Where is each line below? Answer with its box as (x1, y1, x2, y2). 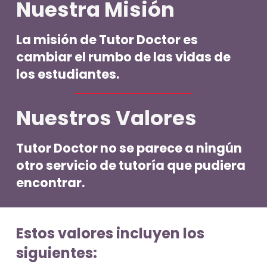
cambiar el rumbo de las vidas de (16, 48, 231, 66)
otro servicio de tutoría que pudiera (16, 157, 246, 175)
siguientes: (16, 243, 97, 263)
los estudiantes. (16, 66, 119, 83)
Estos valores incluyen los (16, 223, 204, 244)
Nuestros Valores (16, 103, 197, 132)
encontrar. (16, 174, 85, 192)
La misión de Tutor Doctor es (16, 31, 198, 49)
